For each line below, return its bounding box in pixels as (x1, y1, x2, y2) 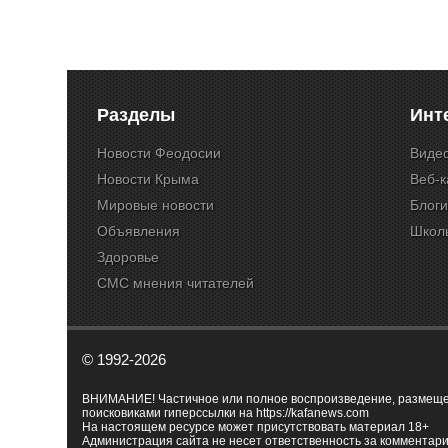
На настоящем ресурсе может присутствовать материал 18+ (82, 420, 429, 434)
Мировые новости (97, 197, 214, 213)
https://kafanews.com (256, 406, 369, 420)
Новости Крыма (97, 171, 199, 187)
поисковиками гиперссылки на (82, 406, 256, 420)
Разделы (97, 105, 175, 125)
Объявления (97, 223, 180, 239)
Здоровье (97, 249, 159, 265)
